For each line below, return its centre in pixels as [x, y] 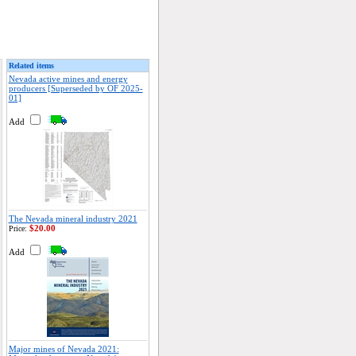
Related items [31, 66]
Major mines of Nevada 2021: [64, 349]
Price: [17, 228]
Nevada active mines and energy [68, 79]
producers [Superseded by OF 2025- [75, 88]
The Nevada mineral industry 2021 [73, 219]
